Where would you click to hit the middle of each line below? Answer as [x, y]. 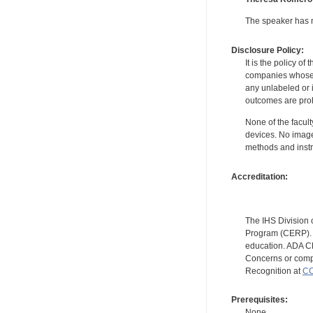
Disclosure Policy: [267, 50]
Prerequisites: [259, 299]
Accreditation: [259, 176]
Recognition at [274, 271]
